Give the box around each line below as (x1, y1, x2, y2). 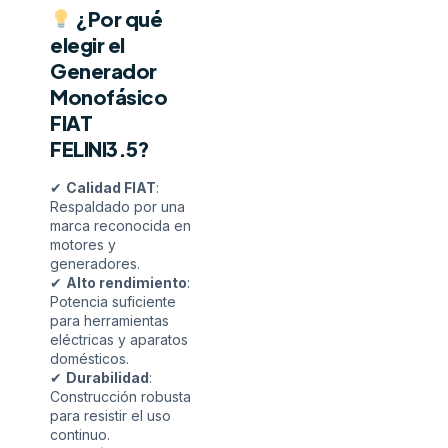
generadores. (50, 254, 140, 272)
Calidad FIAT (66, 178, 156, 196)
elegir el (50, 31, 125, 57)
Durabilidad (66, 368, 149, 386)
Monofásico (50, 83, 167, 109)
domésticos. (50, 349, 129, 367)
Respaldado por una (50, 197, 185, 215)
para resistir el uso (50, 406, 171, 424)
